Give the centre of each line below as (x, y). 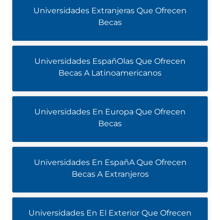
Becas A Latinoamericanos (110, 73)
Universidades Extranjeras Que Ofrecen (110, 11)
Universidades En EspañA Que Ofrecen (110, 162)
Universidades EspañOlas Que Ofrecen (110, 61)
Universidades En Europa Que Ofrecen (110, 112)
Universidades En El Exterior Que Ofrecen (110, 213)
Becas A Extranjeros (110, 174)
